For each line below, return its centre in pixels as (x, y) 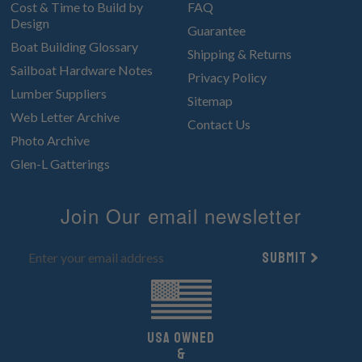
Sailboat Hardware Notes (81, 69)
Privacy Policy (227, 77)
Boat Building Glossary (74, 46)
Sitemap (210, 100)
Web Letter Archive (65, 116)
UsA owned (181, 337)
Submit (284, 258)
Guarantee (216, 30)
